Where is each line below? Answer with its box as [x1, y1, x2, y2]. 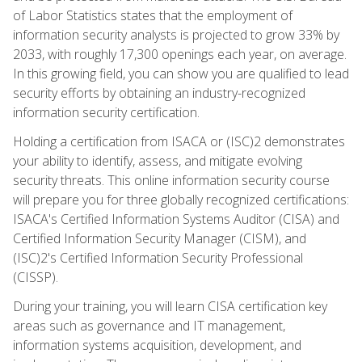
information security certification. [13, 103, 200, 121]
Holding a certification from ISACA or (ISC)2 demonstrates [13, 132, 345, 150]
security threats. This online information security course [13, 170, 330, 189]
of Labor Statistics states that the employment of [13, 6, 293, 24]
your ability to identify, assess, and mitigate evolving [13, 151, 302, 170]
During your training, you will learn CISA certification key [13, 297, 327, 315]
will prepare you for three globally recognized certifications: [13, 190, 349, 208]
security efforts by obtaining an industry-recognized [13, 83, 305, 102]
